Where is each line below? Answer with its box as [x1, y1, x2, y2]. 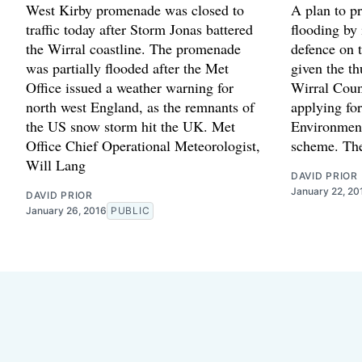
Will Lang [26, 154, 86, 175]
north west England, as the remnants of [26, 96, 255, 116]
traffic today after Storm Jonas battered [26, 19, 253, 39]
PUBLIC [111, 204, 150, 217]
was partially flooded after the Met [26, 57, 229, 78]
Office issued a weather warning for [26, 77, 234, 97]
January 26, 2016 [26, 204, 107, 217]
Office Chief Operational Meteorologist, [26, 135, 260, 155]
